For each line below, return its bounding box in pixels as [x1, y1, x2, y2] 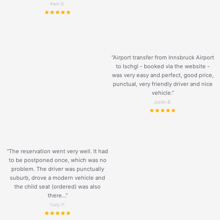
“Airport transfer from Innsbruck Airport [111, 54, 214, 61]
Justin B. [154, 99, 171, 105]
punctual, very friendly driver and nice [112, 80, 213, 87]
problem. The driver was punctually [11, 165, 104, 172]
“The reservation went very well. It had [7, 147, 108, 155]
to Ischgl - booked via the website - [115, 62, 210, 70]
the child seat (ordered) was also [14, 183, 101, 190]
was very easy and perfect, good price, [111, 71, 214, 79]
